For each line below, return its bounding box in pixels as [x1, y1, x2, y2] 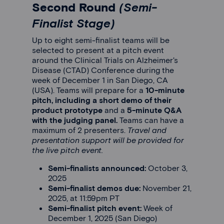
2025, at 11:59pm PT [48, 192, 119, 202]
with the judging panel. [32, 114, 119, 124]
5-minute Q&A [127, 104, 181, 114]
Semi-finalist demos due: [48, 182, 142, 192]
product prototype [32, 104, 104, 114]
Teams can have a [119, 114, 184, 124]
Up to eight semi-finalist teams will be [32, 34, 169, 44]
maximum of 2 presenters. [32, 124, 125, 134]
